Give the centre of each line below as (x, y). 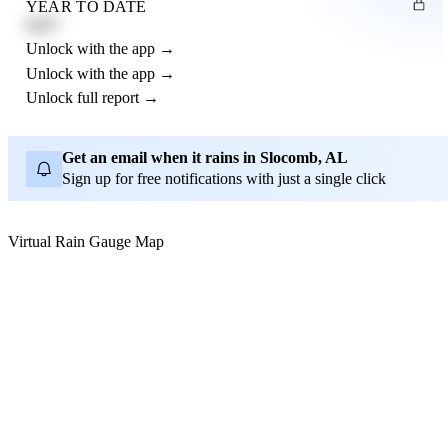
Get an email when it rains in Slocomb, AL (204, 158)
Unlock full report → (92, 97)
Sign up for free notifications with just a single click (223, 178)
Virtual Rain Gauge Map (86, 242)
